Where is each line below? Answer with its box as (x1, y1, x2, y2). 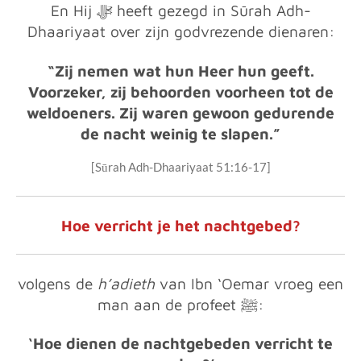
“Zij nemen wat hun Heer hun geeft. (47, 61, 314, 80)
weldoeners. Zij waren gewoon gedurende (27, 103, 334, 122)
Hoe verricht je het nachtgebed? (60, 216, 301, 234)
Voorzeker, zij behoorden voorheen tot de (27, 82, 334, 101)
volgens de (18, 274, 98, 293)
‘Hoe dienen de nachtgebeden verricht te (28, 334, 333, 352)
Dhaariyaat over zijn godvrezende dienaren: (27, 23, 334, 40)
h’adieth (98, 274, 155, 293)
